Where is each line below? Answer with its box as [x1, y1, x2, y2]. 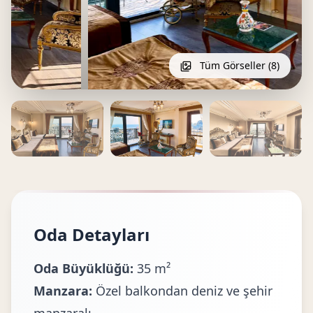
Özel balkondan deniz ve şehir [92, 282, 272, 299]
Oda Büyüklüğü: [34, 260, 133, 277]
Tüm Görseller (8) [196, 59, 279, 72]
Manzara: [34, 282, 92, 299]
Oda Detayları [34, 223, 150, 246]
